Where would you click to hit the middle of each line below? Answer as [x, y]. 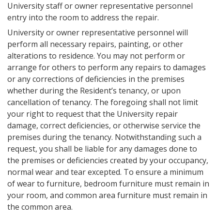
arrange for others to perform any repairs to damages [107, 67]
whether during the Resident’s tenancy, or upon [94, 91]
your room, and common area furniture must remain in [107, 195]
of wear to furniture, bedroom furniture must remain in [108, 184]
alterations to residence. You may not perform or [96, 56]
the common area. [40, 207]
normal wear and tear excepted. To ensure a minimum [105, 172]
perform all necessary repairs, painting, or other [95, 44]
